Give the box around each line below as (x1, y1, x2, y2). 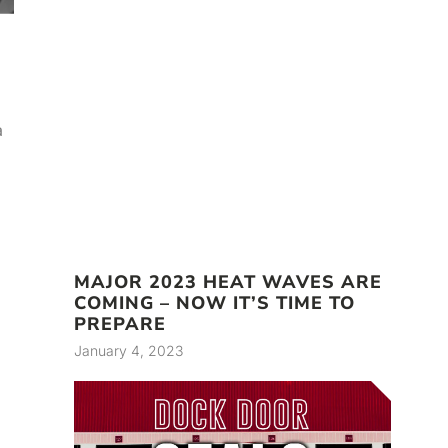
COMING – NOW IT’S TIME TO (74, 290, 355, 315)
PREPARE (74, 311, 166, 336)
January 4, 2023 (74, 341, 183, 359)
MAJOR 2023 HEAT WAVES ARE (74, 269, 382, 294)
